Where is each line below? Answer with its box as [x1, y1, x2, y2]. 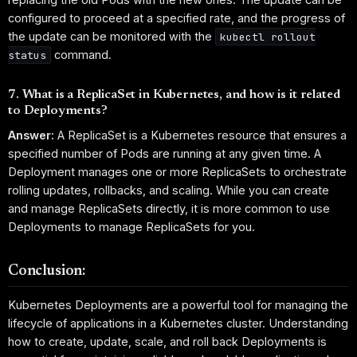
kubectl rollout [220, 29, 316, 44]
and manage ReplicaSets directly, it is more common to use [8, 202, 330, 216]
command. [51, 47, 112, 61]
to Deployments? [8, 104, 108, 117]
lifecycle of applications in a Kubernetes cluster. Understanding [8, 316, 348, 330]
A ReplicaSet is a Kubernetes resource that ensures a [54, 128, 347, 143]
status [8, 48, 46, 62]
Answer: [8, 128, 54, 143]
